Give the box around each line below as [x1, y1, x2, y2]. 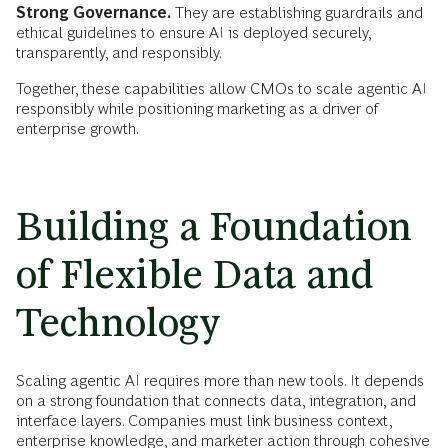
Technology [16, 300, 221, 346]
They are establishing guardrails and [171, 4, 423, 22]
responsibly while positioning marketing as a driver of [16, 100, 378, 118]
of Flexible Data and [16, 252, 373, 298]
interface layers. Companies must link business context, [16, 412, 392, 430]
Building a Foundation [16, 204, 412, 250]
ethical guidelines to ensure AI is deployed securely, [16, 24, 371, 42]
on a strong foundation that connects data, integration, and [16, 392, 416, 410]
